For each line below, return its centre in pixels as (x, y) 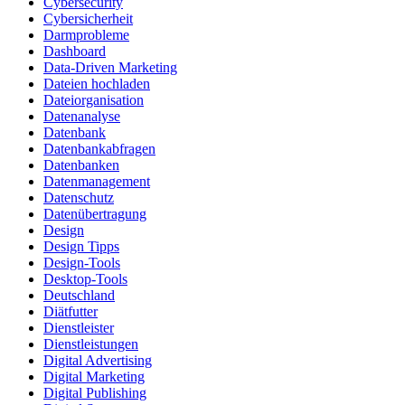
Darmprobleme (86, 35)
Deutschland (79, 296)
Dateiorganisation (94, 100)
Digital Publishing (95, 393)
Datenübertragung (95, 214)
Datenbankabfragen (99, 149)
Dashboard (75, 52)
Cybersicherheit (88, 19)
